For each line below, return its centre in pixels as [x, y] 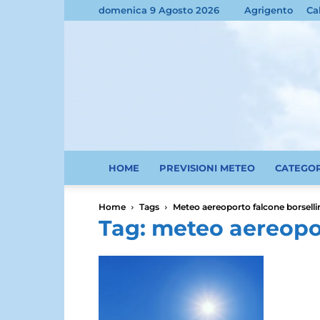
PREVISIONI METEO [207, 168]
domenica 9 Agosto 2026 [159, 10]
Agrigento [269, 10]
